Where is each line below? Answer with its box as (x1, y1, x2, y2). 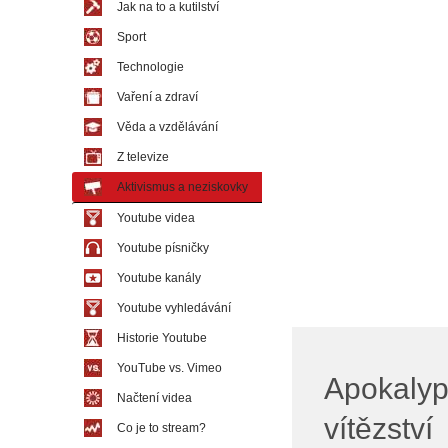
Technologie (117, 60, 184, 74)
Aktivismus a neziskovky (117, 180, 248, 194)
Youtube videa (117, 211, 195, 225)
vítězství (324, 412, 433, 446)
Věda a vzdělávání (117, 120, 218, 134)
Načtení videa (117, 391, 192, 405)
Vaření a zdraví (117, 90, 198, 104)
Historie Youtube (117, 331, 207, 345)
